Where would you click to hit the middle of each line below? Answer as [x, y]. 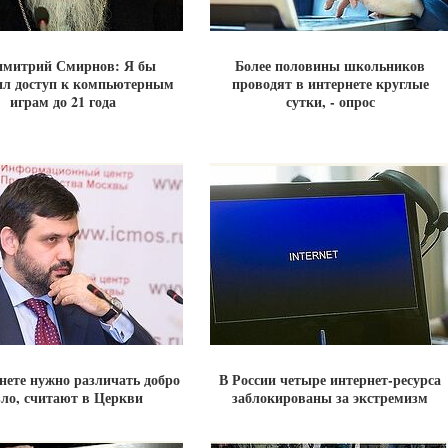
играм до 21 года [63, 101]
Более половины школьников [330, 65]
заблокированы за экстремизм [330, 397]
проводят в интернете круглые [330, 83]
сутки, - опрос [330, 101]
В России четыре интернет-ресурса [330, 379]
